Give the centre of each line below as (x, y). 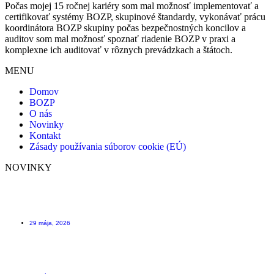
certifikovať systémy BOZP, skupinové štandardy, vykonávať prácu (135, 17)
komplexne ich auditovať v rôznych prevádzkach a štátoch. (119, 50)
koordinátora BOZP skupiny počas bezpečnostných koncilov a (125, 28)
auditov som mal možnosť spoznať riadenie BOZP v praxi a (120, 39)
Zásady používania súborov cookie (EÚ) (108, 147)
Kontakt (45, 136)
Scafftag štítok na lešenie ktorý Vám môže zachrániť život (105, 206)
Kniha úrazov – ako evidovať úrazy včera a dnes (89, 259)
